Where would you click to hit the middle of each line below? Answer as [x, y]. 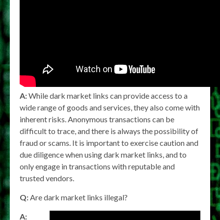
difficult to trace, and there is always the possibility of [109, 131]
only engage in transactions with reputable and [97, 166]
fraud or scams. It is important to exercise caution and [109, 143]
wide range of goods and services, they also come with [110, 108]
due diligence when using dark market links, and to [103, 155]
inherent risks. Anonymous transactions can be [97, 119]
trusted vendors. [47, 178]
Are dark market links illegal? [78, 197]
